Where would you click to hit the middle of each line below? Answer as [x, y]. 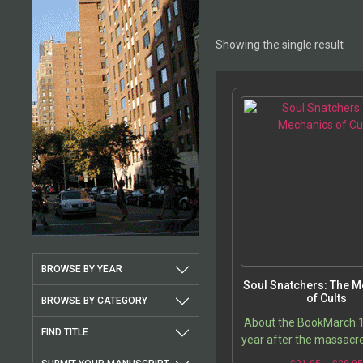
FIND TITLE [65, 333]
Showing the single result [280, 45]
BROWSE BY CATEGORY [94, 301]
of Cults [327, 299]
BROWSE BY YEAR [82, 269]
